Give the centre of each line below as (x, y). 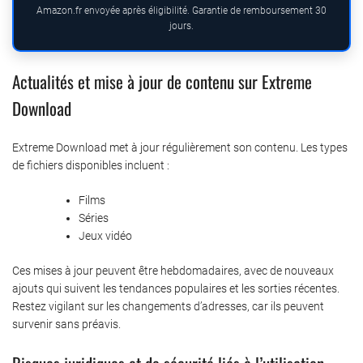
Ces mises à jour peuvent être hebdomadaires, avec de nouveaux (173, 271)
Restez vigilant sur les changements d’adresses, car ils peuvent (168, 307)
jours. (181, 26)
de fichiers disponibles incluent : (91, 166)
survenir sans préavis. (66, 325)
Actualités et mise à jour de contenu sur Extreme (162, 82)
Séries (94, 218)
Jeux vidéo (105, 236)
